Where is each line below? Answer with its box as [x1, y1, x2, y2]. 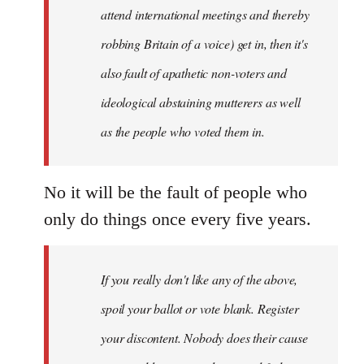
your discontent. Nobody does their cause [101, 328, 308, 346]
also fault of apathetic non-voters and [101, 63, 287, 81]
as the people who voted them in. [101, 122, 265, 140]
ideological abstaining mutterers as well [101, 93, 301, 110]
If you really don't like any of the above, [101, 270, 298, 288]
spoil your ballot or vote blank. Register [101, 299, 299, 317]
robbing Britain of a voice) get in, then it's [101, 34, 308, 52]
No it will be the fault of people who [44, 181, 307, 202]
